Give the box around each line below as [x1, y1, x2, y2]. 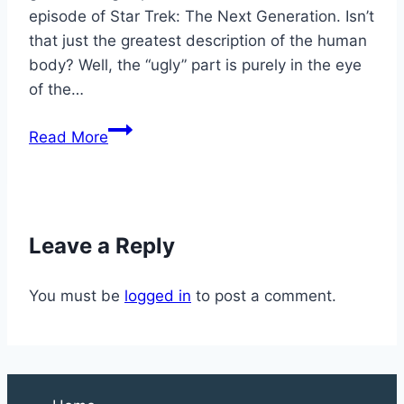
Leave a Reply [29, 232, 175, 259]
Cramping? [107, 216, 185, 234]
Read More [29, 127, 108, 146]
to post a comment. [191, 286, 336, 305]
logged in [124, 286, 191, 305]
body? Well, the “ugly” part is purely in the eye [29, 55, 362, 74]
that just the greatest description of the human [29, 31, 367, 50]
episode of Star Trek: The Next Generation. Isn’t [29, 6, 374, 25]
